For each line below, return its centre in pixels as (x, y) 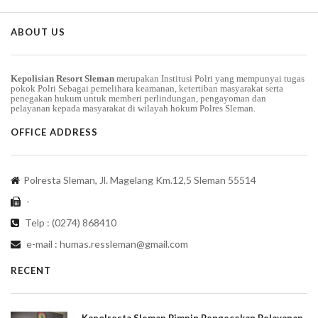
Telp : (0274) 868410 (70, 222)
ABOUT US (38, 32)
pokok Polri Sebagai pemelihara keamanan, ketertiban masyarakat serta (147, 88)
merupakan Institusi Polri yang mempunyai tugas (209, 78)
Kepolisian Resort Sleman (62, 78)
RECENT (31, 270)
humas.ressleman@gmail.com (124, 243)
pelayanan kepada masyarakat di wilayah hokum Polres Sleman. (133, 108)
